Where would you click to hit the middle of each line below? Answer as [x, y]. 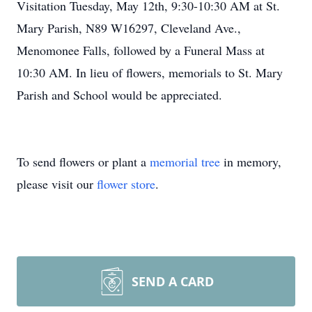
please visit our [57, 184]
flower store [126, 184]
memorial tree [185, 162]
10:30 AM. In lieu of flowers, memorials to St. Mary [150, 72]
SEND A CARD [173, 281]
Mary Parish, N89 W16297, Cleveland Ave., [129, 28]
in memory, [251, 162]
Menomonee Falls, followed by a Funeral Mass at [141, 50]
